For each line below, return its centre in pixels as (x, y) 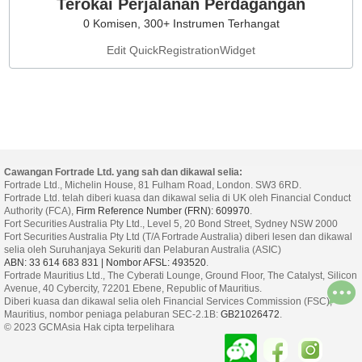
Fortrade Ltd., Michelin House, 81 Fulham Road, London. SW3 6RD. (153, 185)
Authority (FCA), (40, 210)
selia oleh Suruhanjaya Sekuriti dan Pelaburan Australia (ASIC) (143, 249)
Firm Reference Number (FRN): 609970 (163, 210)
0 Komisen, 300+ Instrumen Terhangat (181, 23)
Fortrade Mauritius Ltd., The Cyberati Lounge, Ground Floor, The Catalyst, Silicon (181, 275)
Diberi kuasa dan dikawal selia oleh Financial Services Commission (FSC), (168, 301)
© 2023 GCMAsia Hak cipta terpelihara (89, 327)
